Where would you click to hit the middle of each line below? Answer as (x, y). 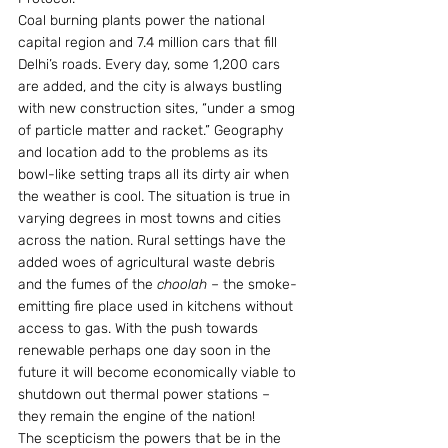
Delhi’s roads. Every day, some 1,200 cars (151, 64)
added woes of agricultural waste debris (148, 262)
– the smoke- (254, 284)
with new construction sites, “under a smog (158, 108)
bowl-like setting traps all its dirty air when (155, 174)
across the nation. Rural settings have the (154, 240)
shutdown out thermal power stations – (146, 394)
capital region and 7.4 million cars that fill (149, 42)
